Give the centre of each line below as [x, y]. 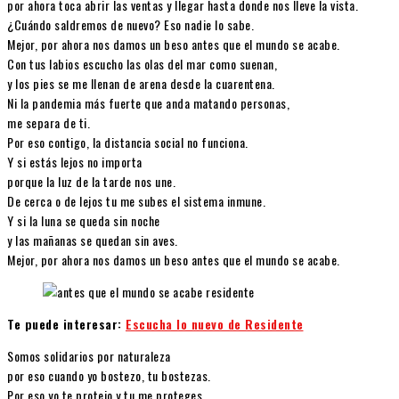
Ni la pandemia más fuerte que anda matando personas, [148, 103]
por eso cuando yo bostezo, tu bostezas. [109, 376]
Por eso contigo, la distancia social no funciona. [128, 142]
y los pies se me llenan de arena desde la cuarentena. [141, 84]
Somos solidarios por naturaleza [89, 356]
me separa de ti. [49, 123]
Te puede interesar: [66, 324]
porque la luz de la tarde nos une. [91, 182]
